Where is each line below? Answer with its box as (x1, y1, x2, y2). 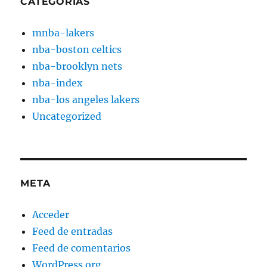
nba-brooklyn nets (32, 60, 123, 72)
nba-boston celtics (32, 43, 122, 55)
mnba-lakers (32, 26, 95, 39)
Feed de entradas (32, 225, 113, 237)
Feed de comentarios (32, 241, 131, 254)
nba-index (32, 76, 83, 89)
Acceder (32, 208, 70, 221)
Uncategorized (32, 110, 102, 122)
